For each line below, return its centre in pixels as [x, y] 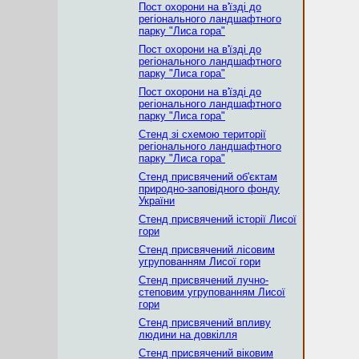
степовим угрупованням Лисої [212, 292]
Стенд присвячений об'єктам [208, 177]
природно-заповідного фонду [209, 189]
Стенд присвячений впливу [205, 323]
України [157, 201]
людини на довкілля [188, 335]
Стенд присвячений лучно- [204, 280]
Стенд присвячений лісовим [207, 250]
